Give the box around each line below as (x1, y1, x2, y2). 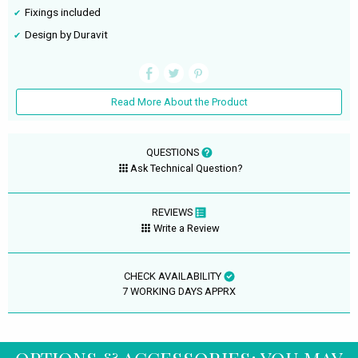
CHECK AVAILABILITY (123, 269, 224, 282)
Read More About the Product (110, 96, 248, 109)
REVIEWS (152, 205, 195, 218)
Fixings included (25, 6, 101, 19)
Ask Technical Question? (130, 162, 243, 175)
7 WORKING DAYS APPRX (122, 284, 236, 297)
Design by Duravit (25, 28, 109, 42)
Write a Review (153, 222, 220, 235)
